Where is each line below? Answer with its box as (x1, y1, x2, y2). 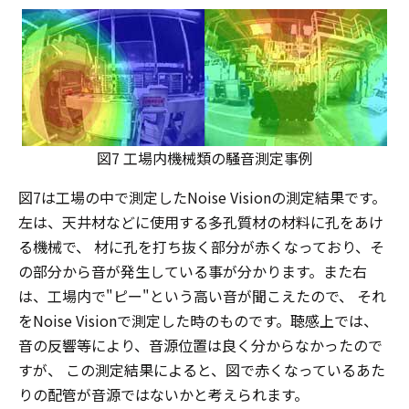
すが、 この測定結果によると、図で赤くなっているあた (18, 359, 385, 381)
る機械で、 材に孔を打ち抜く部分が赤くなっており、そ (18, 236, 384, 257)
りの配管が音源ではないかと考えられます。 (18, 383, 309, 405)
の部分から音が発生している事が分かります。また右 (18, 260, 367, 282)
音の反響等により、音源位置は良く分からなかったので (18, 334, 383, 356)
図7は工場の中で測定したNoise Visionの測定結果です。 (18, 186, 386, 208)
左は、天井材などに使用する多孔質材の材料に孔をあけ (18, 211, 383, 233)
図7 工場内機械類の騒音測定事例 (96, 147, 313, 169)
